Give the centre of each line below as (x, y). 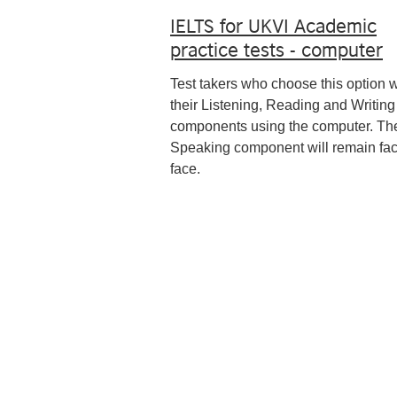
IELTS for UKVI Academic (273, 25)
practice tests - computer (276, 49)
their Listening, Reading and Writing (283, 105)
